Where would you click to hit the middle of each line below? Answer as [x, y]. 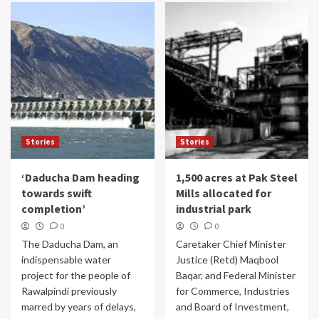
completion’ [53, 209]
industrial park [213, 209]
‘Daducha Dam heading [80, 177]
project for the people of [76, 275]
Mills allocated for [223, 193]
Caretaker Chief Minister [231, 244]
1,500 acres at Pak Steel [236, 177]
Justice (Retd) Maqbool [227, 260]
